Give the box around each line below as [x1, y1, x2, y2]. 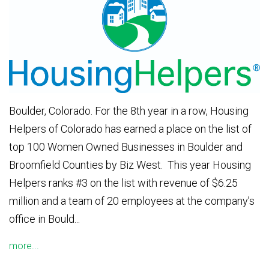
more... [9, 240, 39, 252]
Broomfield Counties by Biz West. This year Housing [9, 158, 251, 171]
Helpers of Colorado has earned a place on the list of [9, 122, 252, 135]
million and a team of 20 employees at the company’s [9, 194, 255, 207]
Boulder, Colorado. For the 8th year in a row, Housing [9, 104, 249, 117]
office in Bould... [9, 212, 80, 225]
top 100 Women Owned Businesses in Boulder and [9, 140, 243, 153]
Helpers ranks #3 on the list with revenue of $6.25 [9, 176, 238, 189]
